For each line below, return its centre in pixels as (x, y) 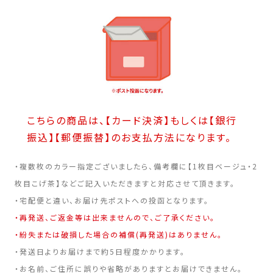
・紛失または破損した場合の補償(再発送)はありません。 (119, 234)
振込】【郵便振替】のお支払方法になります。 (129, 137)
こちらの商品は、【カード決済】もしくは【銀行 (132, 120)
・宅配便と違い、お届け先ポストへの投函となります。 (112, 200)
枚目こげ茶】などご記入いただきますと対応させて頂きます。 (125, 183)
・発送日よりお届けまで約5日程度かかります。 (100, 251)
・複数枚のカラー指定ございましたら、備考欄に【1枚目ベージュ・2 (136, 166)
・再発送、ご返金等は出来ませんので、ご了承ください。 (115, 217)
